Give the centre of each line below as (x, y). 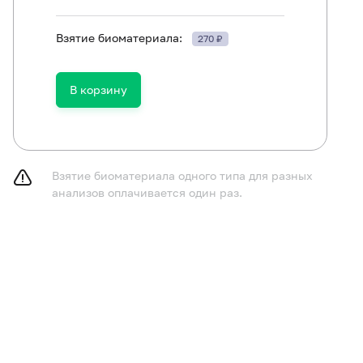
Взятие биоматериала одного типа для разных (182, 175)
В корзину (98, 90)
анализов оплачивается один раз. (147, 192)
